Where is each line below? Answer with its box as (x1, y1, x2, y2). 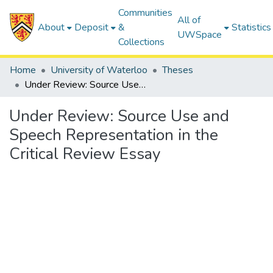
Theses (162, 63, 193, 77)
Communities (118, 6, 173, 19)
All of (177, 13, 201, 27)
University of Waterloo (51, 63, 147, 77)
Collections (118, 35, 165, 49)
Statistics (232, 21, 272, 34)
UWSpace (177, 28, 222, 41)
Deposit (74, 21, 109, 34)
